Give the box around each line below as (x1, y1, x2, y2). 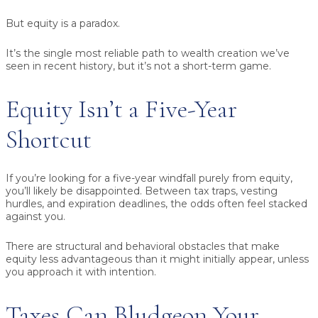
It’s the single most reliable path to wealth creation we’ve (6, 47, 290, 60)
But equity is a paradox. (6, 17, 120, 31)
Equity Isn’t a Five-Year (6, 94, 237, 125)
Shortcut (6, 124, 92, 155)
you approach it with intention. (6, 265, 156, 279)
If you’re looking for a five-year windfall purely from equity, (6, 172, 292, 185)
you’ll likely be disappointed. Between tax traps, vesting (6, 185, 278, 198)
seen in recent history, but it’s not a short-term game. (6, 60, 271, 73)
